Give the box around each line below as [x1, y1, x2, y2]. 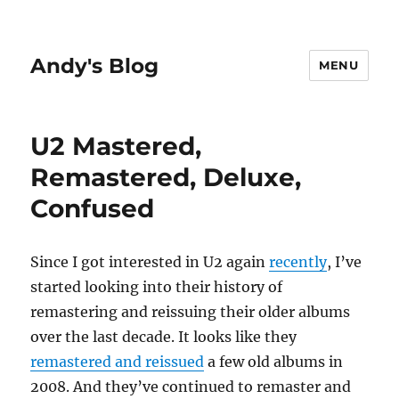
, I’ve [327, 253, 362, 271]
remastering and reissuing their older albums [30, 303, 351, 321]
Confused [30, 193, 155, 224]
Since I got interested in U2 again [30, 253, 270, 271]
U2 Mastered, [30, 131, 202, 161]
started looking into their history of [30, 278, 283, 296]
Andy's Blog [30, 53, 159, 78]
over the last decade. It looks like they [30, 328, 297, 346]
